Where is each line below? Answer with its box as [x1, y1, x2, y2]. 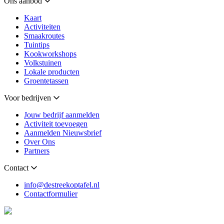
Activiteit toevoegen [24, 119, 87, 128]
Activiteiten [24, 22, 60, 31]
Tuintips [24, 40, 49, 49]
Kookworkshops [24, 49, 76, 58]
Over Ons [24, 137, 55, 146]
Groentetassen [24, 76, 68, 85]
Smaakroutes [24, 31, 64, 40]
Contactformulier [24, 189, 77, 198]
